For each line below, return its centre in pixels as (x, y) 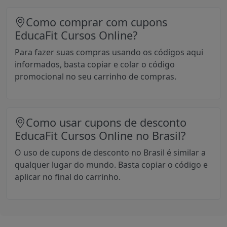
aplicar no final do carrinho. (68, 177)
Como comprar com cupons (97, 22)
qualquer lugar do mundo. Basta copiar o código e (111, 165)
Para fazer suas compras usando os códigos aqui (109, 52)
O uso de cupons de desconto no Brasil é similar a (110, 153)
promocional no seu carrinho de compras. (96, 77)
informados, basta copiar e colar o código (95, 65)
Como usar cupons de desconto (106, 123)
